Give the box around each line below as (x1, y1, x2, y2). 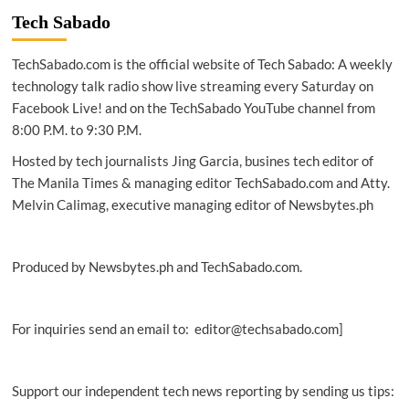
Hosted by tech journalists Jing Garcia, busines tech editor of (11, 152, 373, 169)
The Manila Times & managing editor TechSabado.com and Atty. (11, 174, 390, 191)
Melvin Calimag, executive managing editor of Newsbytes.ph (11, 196, 373, 213)
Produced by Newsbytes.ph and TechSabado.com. (11, 258, 302, 275)
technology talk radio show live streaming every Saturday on (11, 78, 373, 94)
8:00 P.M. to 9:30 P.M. (11, 121, 142, 138)
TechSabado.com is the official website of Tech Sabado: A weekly (11, 56, 393, 72)
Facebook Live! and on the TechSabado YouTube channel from (11, 100, 375, 116)
